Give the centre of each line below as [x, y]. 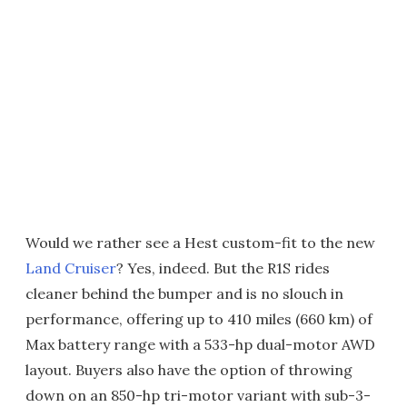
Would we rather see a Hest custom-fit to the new [200, 243]
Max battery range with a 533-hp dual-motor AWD [200, 344]
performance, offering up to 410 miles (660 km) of [199, 319]
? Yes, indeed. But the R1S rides [223, 268]
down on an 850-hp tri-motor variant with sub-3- [198, 395]
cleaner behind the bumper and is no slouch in [184, 293]
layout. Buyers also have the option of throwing [189, 370]
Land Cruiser [71, 268]
